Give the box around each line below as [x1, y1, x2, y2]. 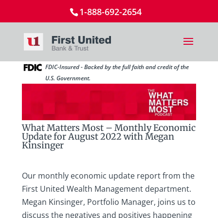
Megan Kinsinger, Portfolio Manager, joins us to [21, 197, 196, 208]
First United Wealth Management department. [21, 183, 191, 195]
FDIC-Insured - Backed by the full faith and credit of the [45, 63, 189, 71]
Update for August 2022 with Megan [21, 131, 174, 143]
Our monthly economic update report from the [21, 170, 195, 182]
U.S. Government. [45, 74, 91, 82]
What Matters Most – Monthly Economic [21, 122, 196, 134]
